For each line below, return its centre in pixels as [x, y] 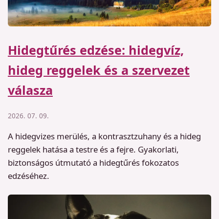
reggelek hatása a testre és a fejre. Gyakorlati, [93, 149]
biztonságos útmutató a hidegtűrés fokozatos [93, 162]
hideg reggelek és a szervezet [99, 70]
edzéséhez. [29, 175]
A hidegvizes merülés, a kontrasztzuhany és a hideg [104, 136]
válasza [30, 90]
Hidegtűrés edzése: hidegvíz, [96, 50]
